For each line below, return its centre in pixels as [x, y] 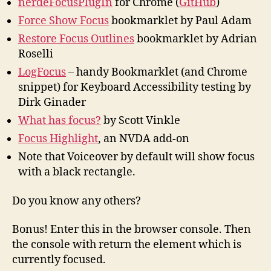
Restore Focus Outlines [76, 39]
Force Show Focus [64, 21]
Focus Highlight [58, 139]
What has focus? [60, 121]
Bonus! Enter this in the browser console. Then [132, 230]
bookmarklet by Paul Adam [180, 21]
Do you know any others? [77, 201]
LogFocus [42, 73]
